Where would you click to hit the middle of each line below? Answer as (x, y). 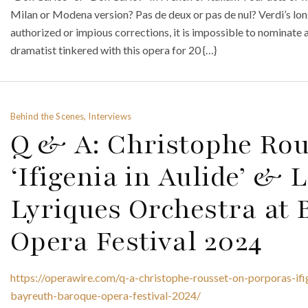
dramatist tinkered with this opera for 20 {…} (113, 49)
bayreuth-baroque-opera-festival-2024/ (106, 295)
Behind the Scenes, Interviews (71, 116)
